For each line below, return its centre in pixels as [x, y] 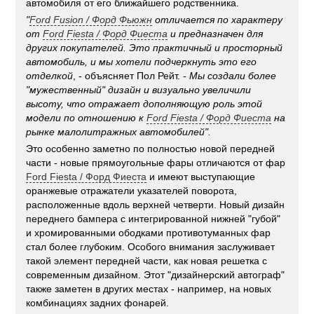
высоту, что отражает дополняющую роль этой [144, 104]
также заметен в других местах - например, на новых [149, 289]
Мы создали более [233, 76]
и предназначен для [216, 34]
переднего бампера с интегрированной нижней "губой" [153, 219]
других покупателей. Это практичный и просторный [155, 48]
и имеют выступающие [201, 177]
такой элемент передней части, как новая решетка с [147, 261]
